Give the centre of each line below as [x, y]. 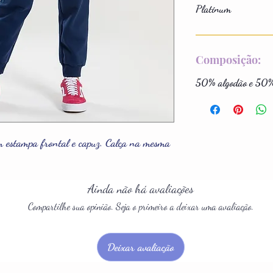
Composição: [228, 59]
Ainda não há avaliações [141, 189]
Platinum [213, 9]
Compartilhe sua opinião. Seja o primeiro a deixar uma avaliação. [141, 206]
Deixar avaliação [141, 247]
